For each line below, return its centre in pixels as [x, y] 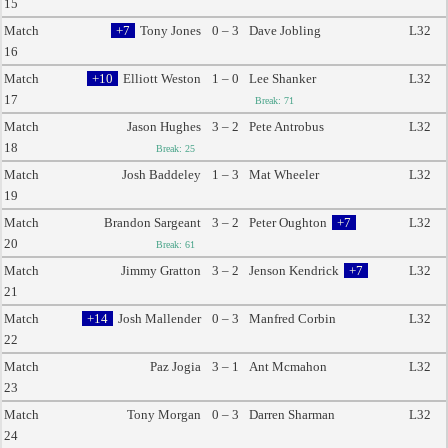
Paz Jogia [175, 366]
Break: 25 [175, 148]
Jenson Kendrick [294, 270]
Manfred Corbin [292, 318]
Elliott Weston [162, 78]
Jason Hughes [164, 126]
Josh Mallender [159, 318]
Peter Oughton [288, 222]
